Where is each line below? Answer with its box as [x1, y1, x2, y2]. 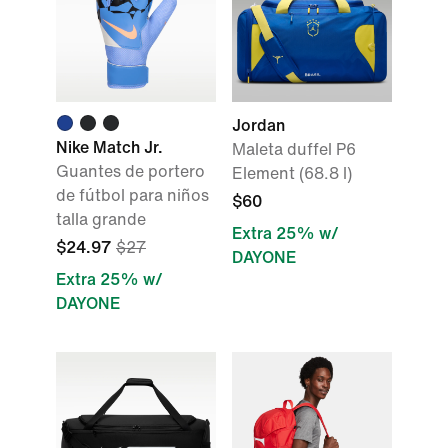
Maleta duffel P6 [232, 141, 356, 158]
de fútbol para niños [56, 187, 209, 204]
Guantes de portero [56, 163, 205, 180]
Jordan [232, 117, 285, 134]
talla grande [56, 211, 146, 228]
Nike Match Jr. [56, 139, 163, 156]
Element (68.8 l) [232, 165, 352, 182]
